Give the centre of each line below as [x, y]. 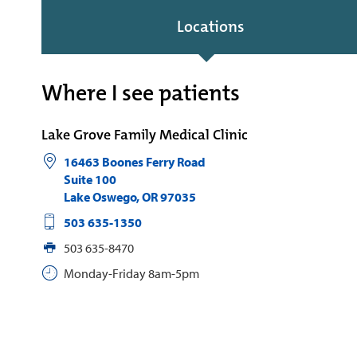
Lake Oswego [100, 197]
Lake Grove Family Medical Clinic [145, 135]
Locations [210, 26]
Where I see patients [141, 93]
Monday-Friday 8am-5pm [131, 273]
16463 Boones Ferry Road [134, 162]
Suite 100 [90, 179]
